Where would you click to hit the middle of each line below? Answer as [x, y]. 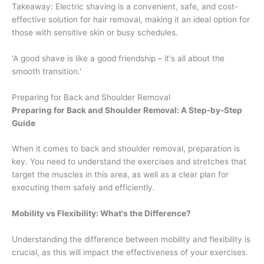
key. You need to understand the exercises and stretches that [129, 162]
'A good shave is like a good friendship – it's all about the [118, 58]
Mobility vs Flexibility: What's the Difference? [101, 214]
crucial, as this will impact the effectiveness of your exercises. [130, 253]
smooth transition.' [47, 71]
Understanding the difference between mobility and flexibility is [131, 240]
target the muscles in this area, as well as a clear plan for [120, 175]
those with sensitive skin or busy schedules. [95, 32]
